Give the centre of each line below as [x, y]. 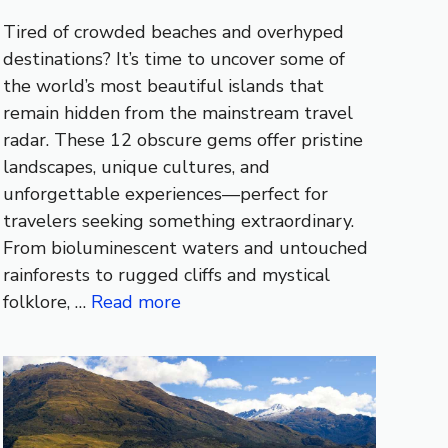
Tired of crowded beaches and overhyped [173, 32]
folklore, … [46, 302]
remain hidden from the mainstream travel [177, 113]
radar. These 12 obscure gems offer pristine [182, 140]
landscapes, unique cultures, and [136, 167]
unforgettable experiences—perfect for [165, 194]
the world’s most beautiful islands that [163, 86]
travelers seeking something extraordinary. [178, 221]
